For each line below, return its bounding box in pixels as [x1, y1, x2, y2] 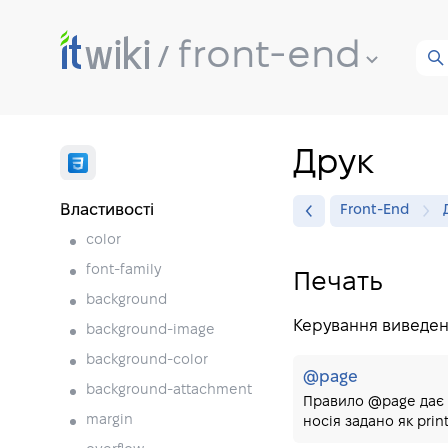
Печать [292, 271, 383, 295]
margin [86, 414, 133, 427]
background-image [86, 324, 215, 337]
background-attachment [86, 384, 252, 397]
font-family [86, 264, 161, 277]
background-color [86, 354, 208, 367]
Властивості [60, 203, 154, 218]
